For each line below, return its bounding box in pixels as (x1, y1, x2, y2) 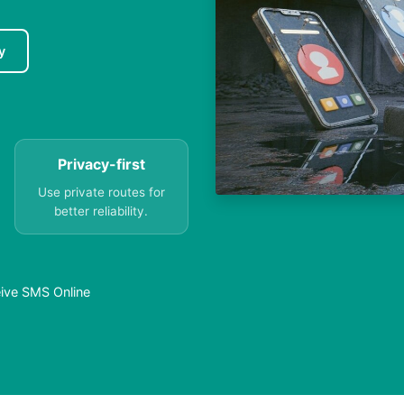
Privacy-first (57, 155, 145, 174)
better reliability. (54, 204, 149, 219)
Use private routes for (37, 185, 165, 200)
